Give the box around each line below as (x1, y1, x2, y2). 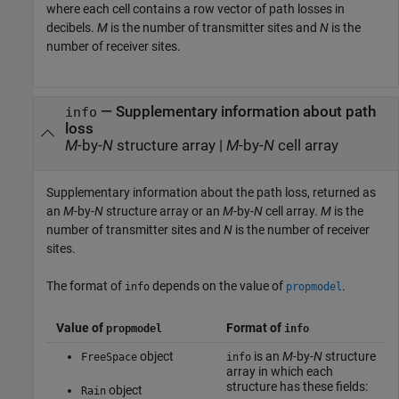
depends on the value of (150, 279, 286, 294)
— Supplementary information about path (96, 102, 376, 120)
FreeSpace (80, 351, 137, 364)
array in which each (225, 364, 333, 379)
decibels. (46, 20, 97, 36)
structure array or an (103, 204, 223, 219)
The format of (46, 279, 125, 294)
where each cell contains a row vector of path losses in (46, 2, 345, 17)
